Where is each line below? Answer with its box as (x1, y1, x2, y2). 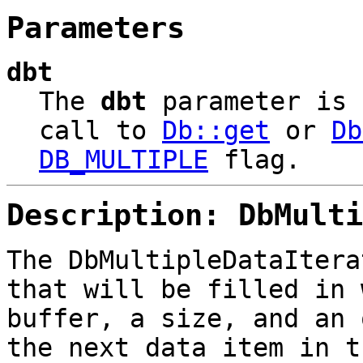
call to (39, 116, 162, 146)
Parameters (6, 11, 185, 46)
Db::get (162, 116, 270, 146)
